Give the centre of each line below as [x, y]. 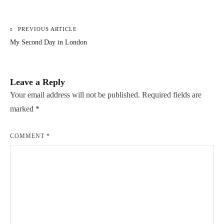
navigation [38, 52]
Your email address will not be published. [75, 95]
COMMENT [28, 136]
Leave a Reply [37, 82]
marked [23, 109]
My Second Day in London [48, 42]
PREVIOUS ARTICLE [47, 29]
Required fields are [172, 95]
